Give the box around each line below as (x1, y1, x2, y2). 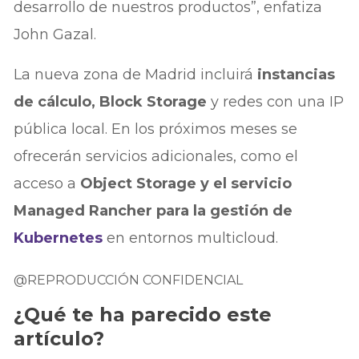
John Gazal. (14, 25, 97, 43)
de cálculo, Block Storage (14, 92, 212, 111)
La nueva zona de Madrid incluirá (14, 65, 254, 83)
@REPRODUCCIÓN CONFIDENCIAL (14, 272, 244, 288)
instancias (253, 65, 336, 83)
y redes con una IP (211, 92, 345, 111)
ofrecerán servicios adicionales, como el (14, 147, 299, 165)
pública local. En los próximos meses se (14, 119, 298, 138)
